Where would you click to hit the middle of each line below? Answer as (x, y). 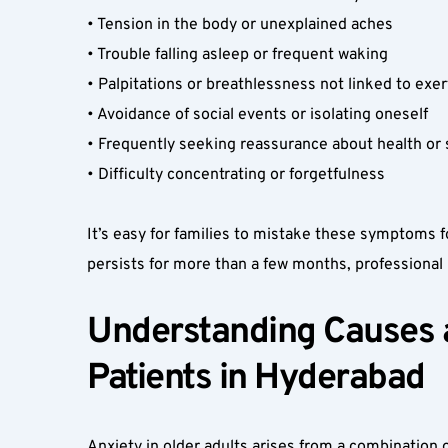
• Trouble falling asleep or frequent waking (241, 55)
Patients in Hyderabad (263, 379)
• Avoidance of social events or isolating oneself (261, 115)
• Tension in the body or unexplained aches (244, 25)
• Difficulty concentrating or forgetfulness (240, 175)
